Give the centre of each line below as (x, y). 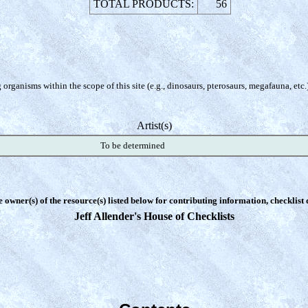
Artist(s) (154, 125)
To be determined (132, 145)
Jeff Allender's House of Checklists (154, 216)
